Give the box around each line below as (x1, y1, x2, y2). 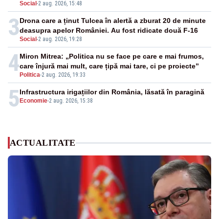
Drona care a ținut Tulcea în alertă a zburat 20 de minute (20, 17, 206, 25)
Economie (20, 97, 47, 105)
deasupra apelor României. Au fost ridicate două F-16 (20, 26, 198, 35)
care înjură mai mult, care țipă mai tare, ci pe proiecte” (20, 62, 199, 70)
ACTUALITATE (10, 138, 76, 148)
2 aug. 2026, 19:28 (38, 36, 82, 43)
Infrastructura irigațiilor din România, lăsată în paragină (20, 88, 204, 96)
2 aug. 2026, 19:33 (42, 71, 86, 79)
